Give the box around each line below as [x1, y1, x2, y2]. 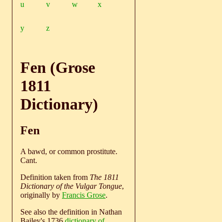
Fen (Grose [20, 58, 95, 76]
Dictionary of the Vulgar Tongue [20, 182, 122, 191]
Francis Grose [62, 191, 106, 200]
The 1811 [90, 173, 119, 182]
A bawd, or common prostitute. [20, 147, 117, 156]
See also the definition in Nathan [20, 208, 122, 217]
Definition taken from [20, 173, 90, 182]
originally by [20, 191, 62, 200]
